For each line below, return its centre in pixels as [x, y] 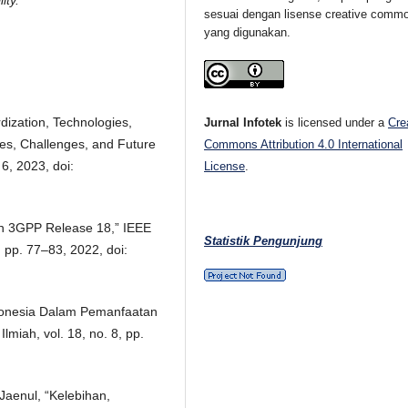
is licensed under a [335, 122]
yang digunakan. [248, 32]
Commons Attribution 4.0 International [304, 144]
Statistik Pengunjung [264, 240]
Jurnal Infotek [243, 122]
